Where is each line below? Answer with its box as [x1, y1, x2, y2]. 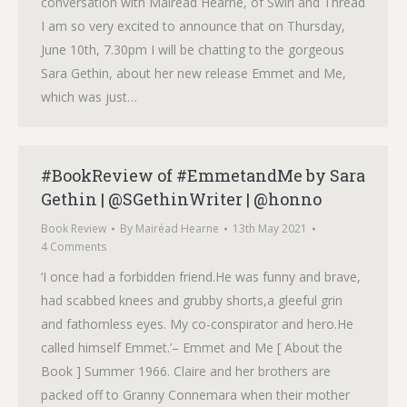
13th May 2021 [233, 221, 307, 236]
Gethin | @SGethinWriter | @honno [41, 188, 322, 210]
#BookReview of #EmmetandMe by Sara [41, 164, 365, 186]
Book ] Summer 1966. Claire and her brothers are [41, 362, 331, 380]
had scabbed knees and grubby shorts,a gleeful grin [41, 292, 342, 309]
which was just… [41, 88, 137, 105]
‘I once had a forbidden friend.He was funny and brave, [41, 268, 361, 285]
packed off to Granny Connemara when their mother [41, 386, 350, 403]
